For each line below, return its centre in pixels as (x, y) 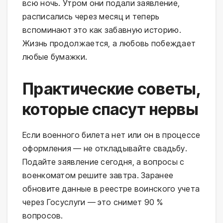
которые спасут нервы (110, 109)
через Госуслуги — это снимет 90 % (93, 202)
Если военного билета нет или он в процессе (111, 135)
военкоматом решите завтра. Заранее (98, 175)
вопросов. (43, 215)
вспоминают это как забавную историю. (102, 30)
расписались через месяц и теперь (91, 16)
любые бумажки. (55, 56)
